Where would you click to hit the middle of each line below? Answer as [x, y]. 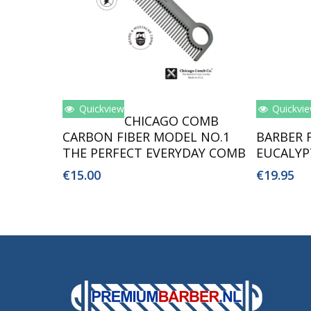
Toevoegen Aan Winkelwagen [161, 114]
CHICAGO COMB [171, 120]
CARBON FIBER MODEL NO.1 [146, 136]
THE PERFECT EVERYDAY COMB [154, 152]
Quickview [100, 108]
